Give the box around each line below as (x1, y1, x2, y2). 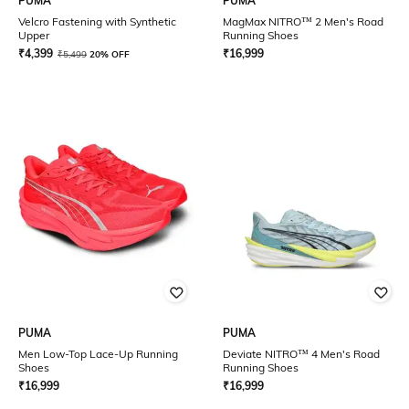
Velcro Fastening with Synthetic (18, 15, 176, 28)
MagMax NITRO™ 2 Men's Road (223, 15, 383, 28)
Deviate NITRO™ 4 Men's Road (223, 347, 380, 361)
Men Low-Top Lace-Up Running (18, 347, 179, 361)
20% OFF (89, 48, 130, 60)
